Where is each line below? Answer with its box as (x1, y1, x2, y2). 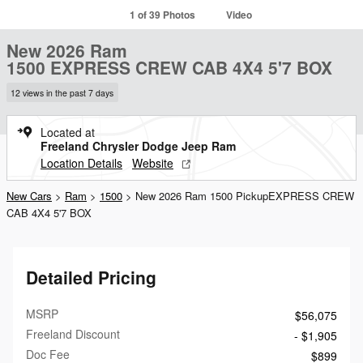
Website (132, 154, 173, 171)
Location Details (41, 154, 122, 171)
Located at (41, 123, 95, 140)
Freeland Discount (26, 325, 120, 342)
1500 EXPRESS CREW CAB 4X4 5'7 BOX (6, 55, 332, 79)
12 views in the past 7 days (11, 86, 114, 99)
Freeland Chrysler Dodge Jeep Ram (41, 137, 236, 154)
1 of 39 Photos (129, 6, 195, 22)
